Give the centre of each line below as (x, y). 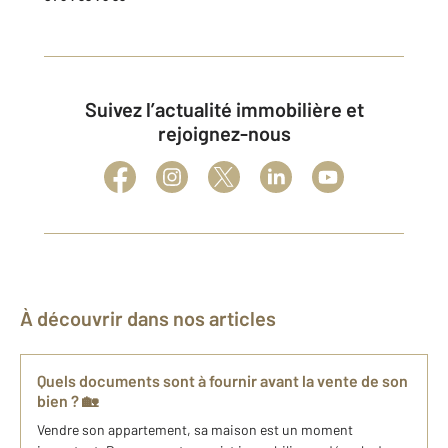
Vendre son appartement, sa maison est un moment (195, 430)
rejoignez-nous (224, 133)
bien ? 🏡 (67, 401)
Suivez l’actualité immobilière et (90, 109)
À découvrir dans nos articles (154, 318)
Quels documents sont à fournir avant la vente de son (222, 381)
